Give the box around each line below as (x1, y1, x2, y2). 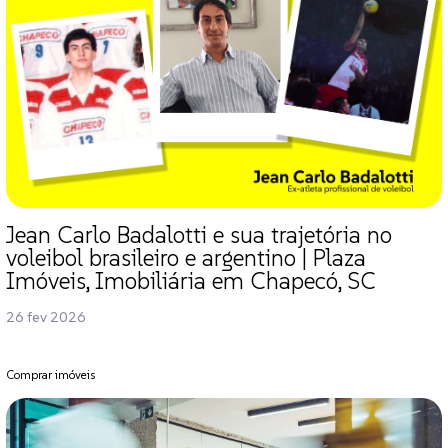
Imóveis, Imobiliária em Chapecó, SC (6, 266, 382, 297)
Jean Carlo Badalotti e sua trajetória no (6, 220, 392, 251)
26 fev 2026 (6, 308, 86, 327)
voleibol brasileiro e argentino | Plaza (6, 243, 366, 274)
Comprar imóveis (6, 367, 95, 383)
